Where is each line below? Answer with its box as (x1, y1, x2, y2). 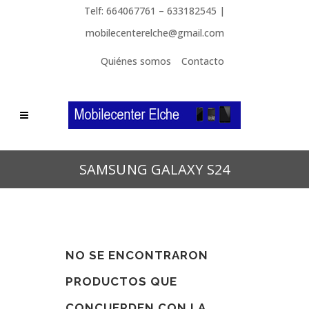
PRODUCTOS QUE (66, 275, 177, 288)
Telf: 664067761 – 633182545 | (84, 4, 225, 17)
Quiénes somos (101, 54, 171, 68)
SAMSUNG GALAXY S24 (79, 160, 230, 179)
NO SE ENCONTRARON (66, 248, 208, 262)
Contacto (181, 54, 224, 68)
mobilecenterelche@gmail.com (85, 26, 224, 39)
